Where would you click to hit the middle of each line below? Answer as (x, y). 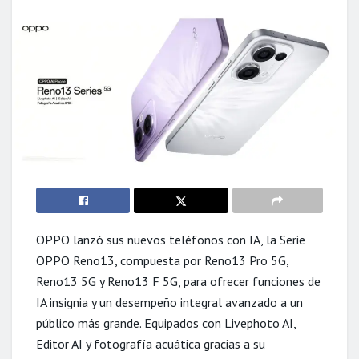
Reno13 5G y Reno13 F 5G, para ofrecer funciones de (178, 281)
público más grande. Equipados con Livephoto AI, (166, 323)
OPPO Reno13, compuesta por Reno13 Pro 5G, (162, 260)
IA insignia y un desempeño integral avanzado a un (169, 302)
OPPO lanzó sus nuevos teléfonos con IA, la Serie (171, 240)
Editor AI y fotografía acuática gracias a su (151, 344)
